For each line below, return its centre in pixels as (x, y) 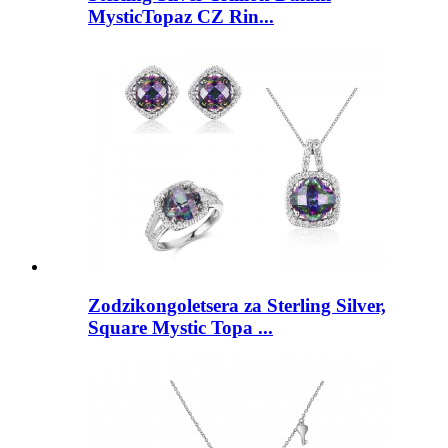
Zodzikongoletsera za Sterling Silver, (237, 305)
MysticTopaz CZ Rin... (181, 17)
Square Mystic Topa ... (180, 327)
